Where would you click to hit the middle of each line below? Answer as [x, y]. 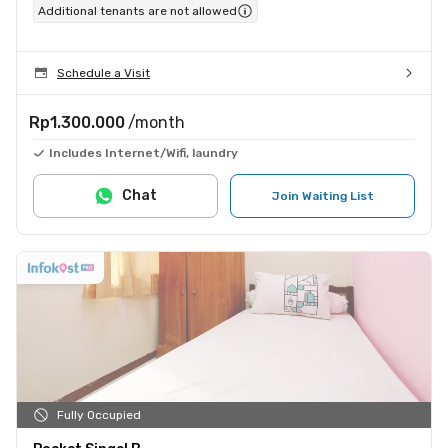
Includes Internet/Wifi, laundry [143, 152]
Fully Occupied [99, 414]
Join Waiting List [322, 195]
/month [156, 122]
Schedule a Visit [103, 72]
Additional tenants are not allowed [137, 10]
